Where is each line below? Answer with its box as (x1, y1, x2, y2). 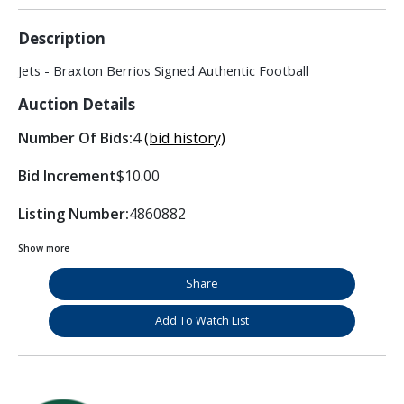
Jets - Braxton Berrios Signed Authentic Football (18, 62, 308, 80)
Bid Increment (18, 166, 116, 187)
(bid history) (144, 128, 225, 149)
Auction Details (18, 94, 135, 115)
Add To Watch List (155, 313, 249, 329)
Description (18, 28, 106, 50)
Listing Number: (18, 204, 129, 225)
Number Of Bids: (18, 128, 133, 149)
